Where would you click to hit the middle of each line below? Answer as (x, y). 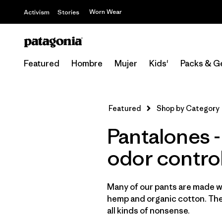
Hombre (87, 63)
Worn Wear (106, 12)
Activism (37, 12)
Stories (68, 12)
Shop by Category (188, 108)
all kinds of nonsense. (148, 211)
